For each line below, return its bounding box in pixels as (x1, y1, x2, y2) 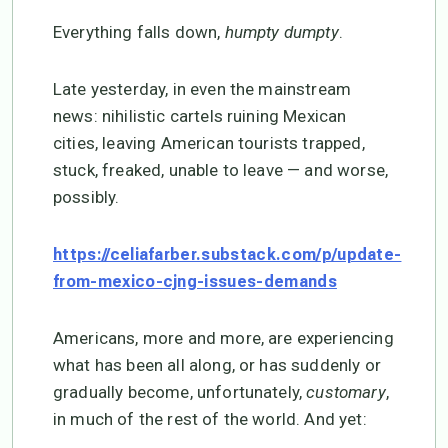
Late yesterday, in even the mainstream (53, 79, 352, 99)
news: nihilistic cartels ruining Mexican (53, 106, 347, 126)
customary (306, 382, 386, 402)
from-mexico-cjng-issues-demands (53, 272, 337, 291)
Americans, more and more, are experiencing (53, 328, 394, 348)
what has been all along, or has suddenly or (53, 355, 381, 375)
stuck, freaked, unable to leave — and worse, (53, 160, 389, 180)
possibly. (53, 187, 120, 207)
